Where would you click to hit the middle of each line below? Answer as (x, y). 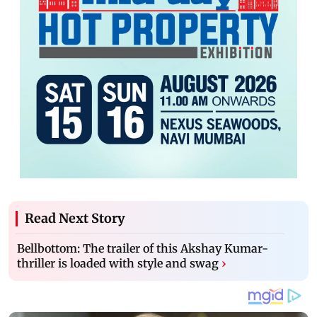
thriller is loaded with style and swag (118, 263)
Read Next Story (75, 218)
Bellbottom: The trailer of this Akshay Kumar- (143, 248)
